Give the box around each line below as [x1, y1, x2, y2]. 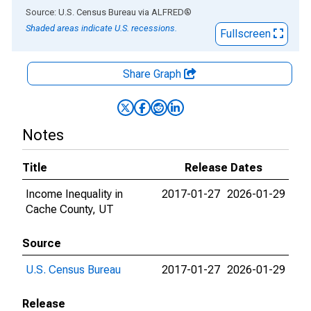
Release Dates [185, 161, 262, 174]
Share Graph [123, 67, 184, 81]
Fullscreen [220, 27, 274, 40]
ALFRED [151, 7, 184, 17]
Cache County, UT [26, 203, 114, 216]
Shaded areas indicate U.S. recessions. [26, 23, 177, 33]
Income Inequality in [26, 187, 123, 201]
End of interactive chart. [12, 5, 126, 18]
